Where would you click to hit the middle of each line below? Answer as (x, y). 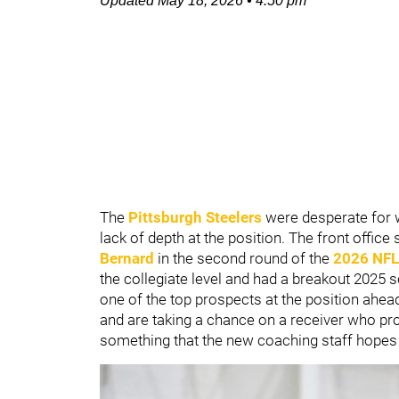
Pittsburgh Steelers (195, 217)
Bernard (129, 258)
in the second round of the (245, 258)
